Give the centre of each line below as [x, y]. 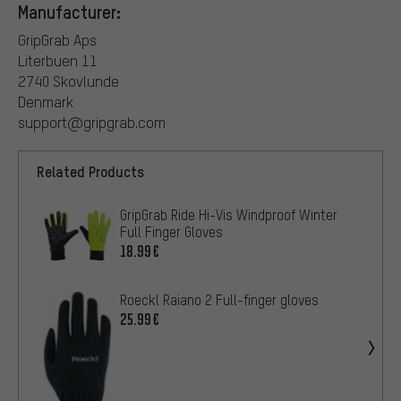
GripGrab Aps [57, 40]
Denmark [46, 102]
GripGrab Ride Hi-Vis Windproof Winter [229, 215]
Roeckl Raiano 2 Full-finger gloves [219, 300]
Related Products [90, 172]
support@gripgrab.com [92, 123]
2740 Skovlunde [68, 81]
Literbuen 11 [58, 61]
